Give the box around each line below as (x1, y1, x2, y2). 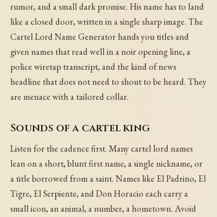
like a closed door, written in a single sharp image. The (10, 16, 203, 28)
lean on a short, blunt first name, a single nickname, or (10, 158, 203, 170)
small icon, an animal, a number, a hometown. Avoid (10, 203, 197, 215)
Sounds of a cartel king (10, 121, 150, 136)
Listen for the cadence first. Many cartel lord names (10, 143, 193, 155)
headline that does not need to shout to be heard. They (10, 76, 207, 88)
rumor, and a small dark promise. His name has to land (10, 1, 204, 13)
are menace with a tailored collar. (10, 91, 129, 103)
